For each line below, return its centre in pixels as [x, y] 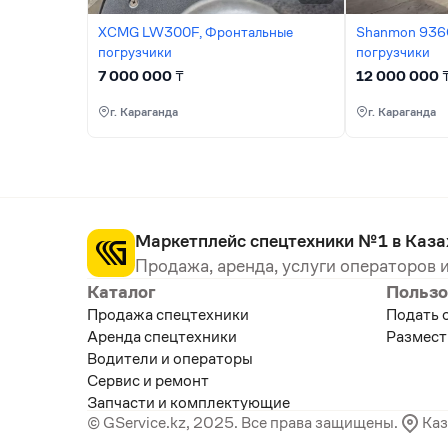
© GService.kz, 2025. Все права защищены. [242, 422]
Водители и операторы [170, 358]
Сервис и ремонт [148, 380]
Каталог [121, 291]
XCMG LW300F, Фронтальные [195, 32]
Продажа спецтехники [168, 314]
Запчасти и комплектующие [188, 402]
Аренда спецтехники [162, 336]
